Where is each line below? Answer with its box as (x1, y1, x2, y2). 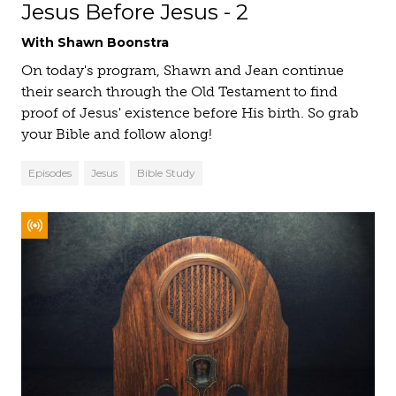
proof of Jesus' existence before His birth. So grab (21, 104, 359, 121)
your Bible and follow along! (21, 126, 212, 142)
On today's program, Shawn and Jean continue (21, 62, 344, 79)
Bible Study (137, 166, 195, 179)
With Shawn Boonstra (21, 34, 169, 50)
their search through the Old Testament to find (21, 83, 338, 100)
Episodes (28, 166, 72, 179)
